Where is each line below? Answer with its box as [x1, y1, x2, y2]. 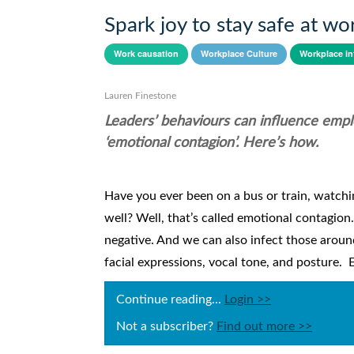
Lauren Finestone [104, 91, 176, 101]
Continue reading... [116, 293, 224, 307]
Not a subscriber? [116, 320, 217, 333]
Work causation [114, 47, 179, 60]
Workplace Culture [201, 47, 277, 60]
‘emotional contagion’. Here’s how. [104, 136, 318, 151]
